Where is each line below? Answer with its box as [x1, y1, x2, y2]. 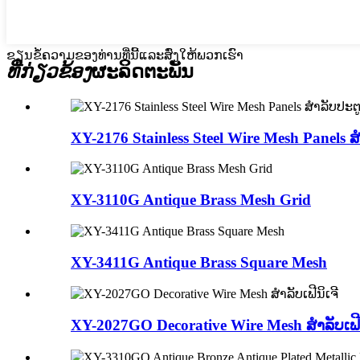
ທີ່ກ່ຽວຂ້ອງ [6, 61, 92, 83]
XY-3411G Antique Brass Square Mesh [71, 253, 327, 271]
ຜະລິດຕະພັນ [92, 61, 194, 83]
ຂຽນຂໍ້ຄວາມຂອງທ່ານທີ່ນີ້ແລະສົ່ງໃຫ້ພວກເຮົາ [6, 48, 243, 63]
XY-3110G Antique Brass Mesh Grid [71, 191, 311, 209]
